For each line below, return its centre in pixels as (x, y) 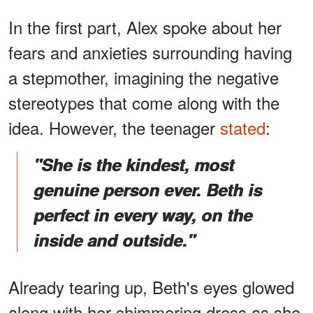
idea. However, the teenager (114, 128)
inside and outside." (114, 240)
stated (243, 128)
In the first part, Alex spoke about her (145, 27)
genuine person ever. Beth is (148, 190)
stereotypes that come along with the (144, 103)
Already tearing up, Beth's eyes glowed (151, 287)
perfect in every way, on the (143, 215)
